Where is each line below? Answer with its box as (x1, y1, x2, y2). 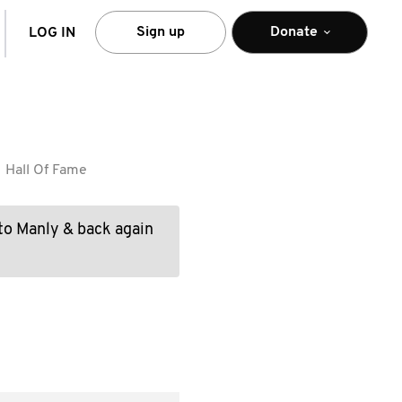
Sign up (136, 24, 185, 39)
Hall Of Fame (5, 163, 87, 178)
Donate (269, 24, 318, 39)
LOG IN (29, 26, 75, 40)
